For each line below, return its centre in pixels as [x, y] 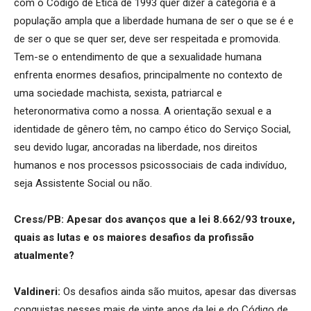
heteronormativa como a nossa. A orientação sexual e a [143, 111]
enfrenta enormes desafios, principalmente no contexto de [148, 75]
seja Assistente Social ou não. [83, 183]
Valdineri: [39, 291]
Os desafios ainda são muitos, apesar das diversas [180, 291]
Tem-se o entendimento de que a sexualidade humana [138, 57]
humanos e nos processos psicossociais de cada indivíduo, [150, 165]
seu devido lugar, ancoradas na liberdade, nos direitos [136, 147]
